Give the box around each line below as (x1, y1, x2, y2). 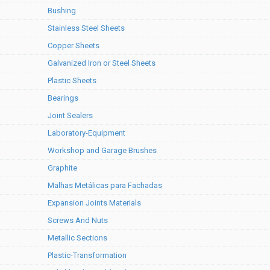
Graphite (48, 163, 77, 172)
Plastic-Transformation (48, 251, 127, 260)
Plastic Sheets (48, 76, 96, 85)
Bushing (48, 6, 76, 15)
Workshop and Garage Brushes (48, 146, 157, 155)
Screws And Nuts (48, 216, 108, 225)
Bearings (48, 93, 78, 102)
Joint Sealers (48, 111, 93, 120)
